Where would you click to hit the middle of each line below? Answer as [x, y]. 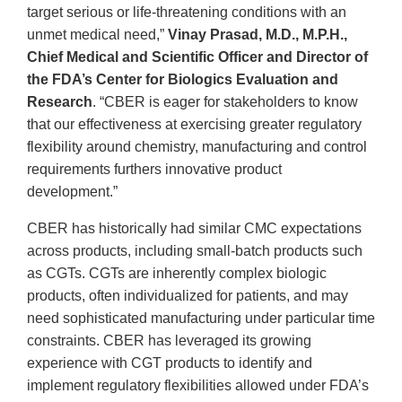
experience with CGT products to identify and [170, 363]
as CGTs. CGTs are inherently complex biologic [177, 274]
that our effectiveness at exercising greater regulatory [194, 125]
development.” [76, 192]
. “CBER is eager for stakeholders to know [225, 102]
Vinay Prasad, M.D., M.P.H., [258, 35]
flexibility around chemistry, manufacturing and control [197, 147]
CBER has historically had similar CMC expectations [194, 229]
